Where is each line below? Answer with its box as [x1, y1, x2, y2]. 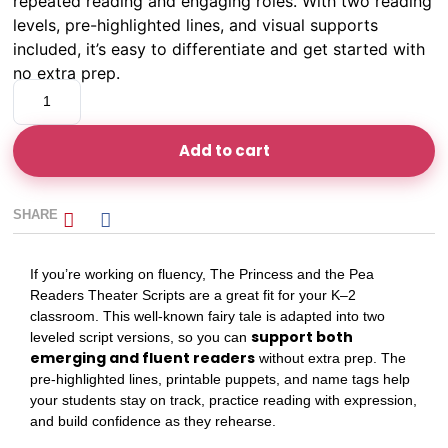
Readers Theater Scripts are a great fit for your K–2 [30, 286, 356, 303]
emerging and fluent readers [30, 347, 255, 368]
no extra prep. [13, 63, 121, 84]
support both [251, 326, 353, 347]
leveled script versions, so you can [30, 328, 251, 345]
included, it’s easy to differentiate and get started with [13, 39, 426, 60]
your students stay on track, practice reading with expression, [30, 391, 417, 408]
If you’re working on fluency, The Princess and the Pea [30, 265, 374, 282]
